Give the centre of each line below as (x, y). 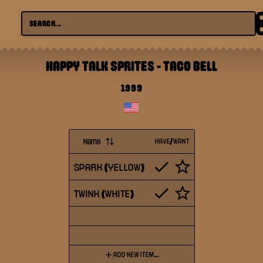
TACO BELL (190, 66)
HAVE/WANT (172, 141)
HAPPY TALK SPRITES (100, 66)
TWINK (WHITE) (104, 193)
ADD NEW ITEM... (136, 255)
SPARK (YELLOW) (109, 167)
